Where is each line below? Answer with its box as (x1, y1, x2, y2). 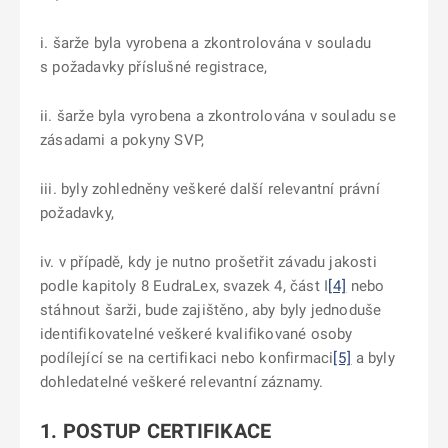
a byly (355, 349, 395, 367)
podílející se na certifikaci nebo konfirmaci (40, 349, 334, 367)
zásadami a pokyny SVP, (40, 131, 205, 149)
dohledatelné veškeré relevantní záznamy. (40, 373, 324, 391)
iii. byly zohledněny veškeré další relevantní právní (40, 180, 380, 198)
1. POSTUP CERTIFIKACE (40, 419, 272, 443)
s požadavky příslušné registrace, (40, 58, 268, 76)
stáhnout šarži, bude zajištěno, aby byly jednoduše (40, 301, 382, 319)
